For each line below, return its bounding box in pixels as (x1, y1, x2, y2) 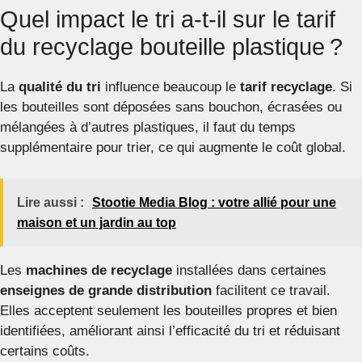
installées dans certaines (172, 262, 326, 278)
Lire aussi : (17, 195, 84, 209)
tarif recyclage (240, 79, 332, 95)
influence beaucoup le (101, 79, 240, 95)
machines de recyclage (26, 262, 172, 278)
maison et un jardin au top (17, 215, 176, 229)
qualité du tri (19, 79, 101, 95)
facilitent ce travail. (212, 282, 330, 298)
